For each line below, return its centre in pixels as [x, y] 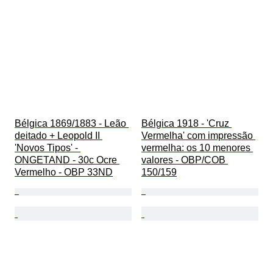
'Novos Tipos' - [48, 148]
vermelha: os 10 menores [197, 148]
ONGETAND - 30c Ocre [67, 160]
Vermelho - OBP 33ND [64, 172]
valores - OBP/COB [185, 160]
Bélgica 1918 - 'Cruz [186, 124]
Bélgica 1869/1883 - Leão [72, 124]
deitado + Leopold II [58, 136]
